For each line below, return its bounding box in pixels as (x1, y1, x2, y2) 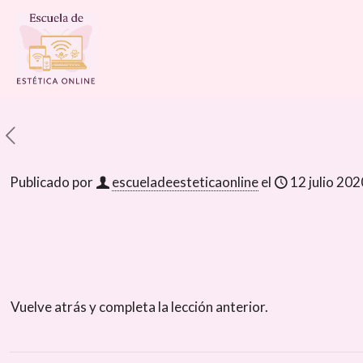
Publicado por (10, 173, 93, 190)
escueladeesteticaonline (112, 173, 258, 190)
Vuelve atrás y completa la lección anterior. (11, 298, 269, 315)
